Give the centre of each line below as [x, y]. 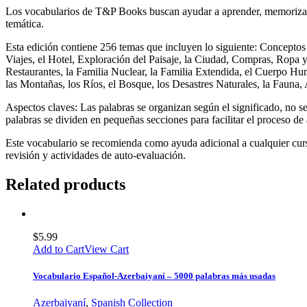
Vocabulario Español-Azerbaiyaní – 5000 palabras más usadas [154, 275]
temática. [25, 23]
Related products [65, 184]
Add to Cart [59, 249]
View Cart [107, 249]
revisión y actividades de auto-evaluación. [96, 155]
